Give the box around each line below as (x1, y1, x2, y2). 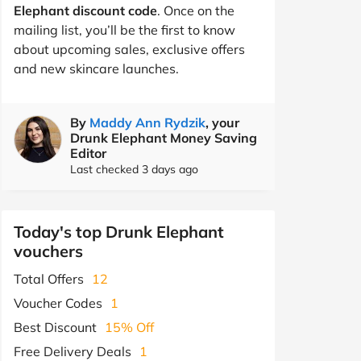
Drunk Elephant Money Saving (70, 129, 257, 146)
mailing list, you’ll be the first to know (14, 21, 235, 38)
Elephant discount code (14, 2, 157, 19)
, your (205, 114, 239, 131)
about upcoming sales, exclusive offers (14, 40, 245, 57)
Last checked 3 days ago (70, 161, 198, 176)
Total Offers (14, 270, 84, 287)
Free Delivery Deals (14, 342, 131, 359)
